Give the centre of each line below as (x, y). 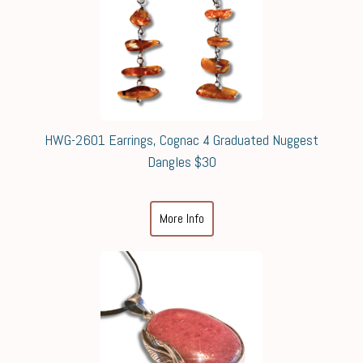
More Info (181, 218)
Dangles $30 (181, 162)
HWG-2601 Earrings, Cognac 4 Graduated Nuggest (181, 140)
